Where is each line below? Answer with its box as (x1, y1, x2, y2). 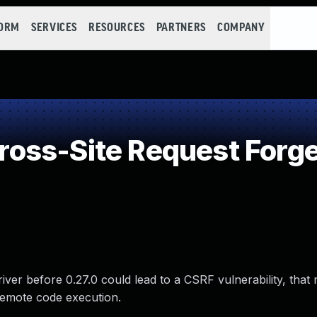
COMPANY (217, 22, 265, 34)
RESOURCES (88, 22, 145, 34)
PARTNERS (156, 22, 206, 34)
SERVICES (30, 22, 78, 34)
